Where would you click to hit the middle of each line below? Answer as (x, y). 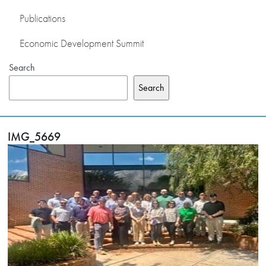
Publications (42, 18)
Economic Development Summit (82, 43)
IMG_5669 (34, 136)
